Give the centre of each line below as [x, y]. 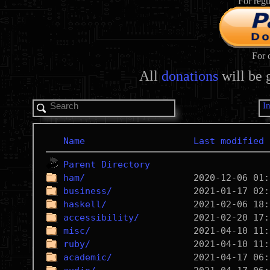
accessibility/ [101, 218]
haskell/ [85, 204]
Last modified [228, 141]
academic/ [87, 257]
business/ [87, 191]
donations [190, 76]
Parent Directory [106, 165]
